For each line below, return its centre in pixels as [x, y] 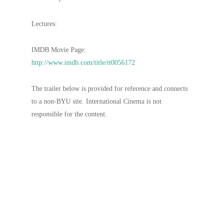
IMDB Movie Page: [59, 50]
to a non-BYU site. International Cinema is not [96, 101]
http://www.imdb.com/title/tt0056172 [83, 63]
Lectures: [44, 24]
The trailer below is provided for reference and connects [110, 89]
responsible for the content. [69, 114]
